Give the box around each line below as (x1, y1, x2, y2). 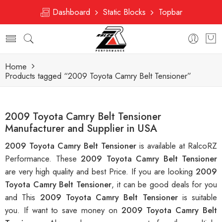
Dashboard (50, 6, 95, 18)
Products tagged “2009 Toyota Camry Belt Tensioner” (5, 70, 191, 82)
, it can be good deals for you (111, 178, 218, 191)
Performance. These (5, 153, 81, 165)
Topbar (154, 6, 182, 18)
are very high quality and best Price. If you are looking (5, 166, 196, 178)
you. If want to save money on (5, 204, 121, 217)
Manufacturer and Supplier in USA (5, 121, 157, 136)
